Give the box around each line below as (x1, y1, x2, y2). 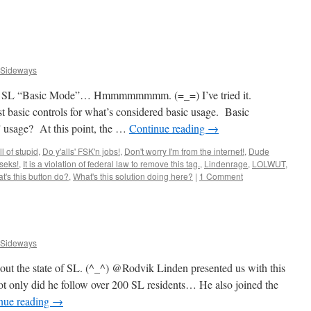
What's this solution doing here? (73, 170, 193, 182)
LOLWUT (252, 158, 285, 169)
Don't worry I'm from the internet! (124, 145, 244, 157)
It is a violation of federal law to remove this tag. (23, 158, 200, 169)
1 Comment (199, 170, 243, 182)
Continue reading (129, 121, 208, 135)
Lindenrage (204, 158, 248, 169)
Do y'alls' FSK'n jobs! (42, 145, 120, 157)
